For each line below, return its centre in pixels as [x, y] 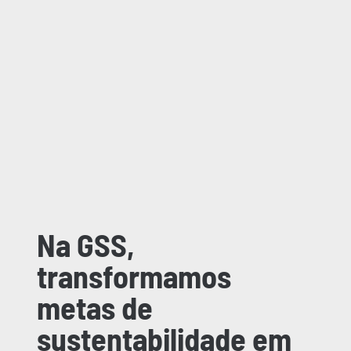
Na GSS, [86, 244]
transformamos [134, 275]
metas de [95, 307]
